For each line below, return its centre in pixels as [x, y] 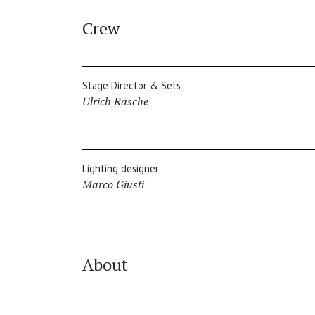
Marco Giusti [113, 185]
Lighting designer [121, 169]
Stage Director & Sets [131, 86]
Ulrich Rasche [115, 102]
